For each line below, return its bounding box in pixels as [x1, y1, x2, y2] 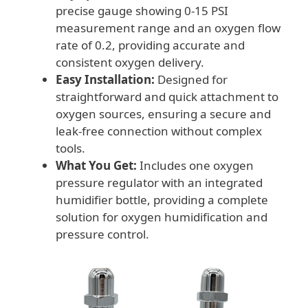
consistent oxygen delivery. [56, 54, 204, 71]
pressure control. [56, 226, 149, 243]
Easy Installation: [56, 71, 155, 88]
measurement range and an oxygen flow [56, 20, 280, 36]
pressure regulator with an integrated [56, 175, 263, 191]
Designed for [155, 71, 228, 88]
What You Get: [56, 157, 137, 174]
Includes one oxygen [137, 157, 254, 174]
